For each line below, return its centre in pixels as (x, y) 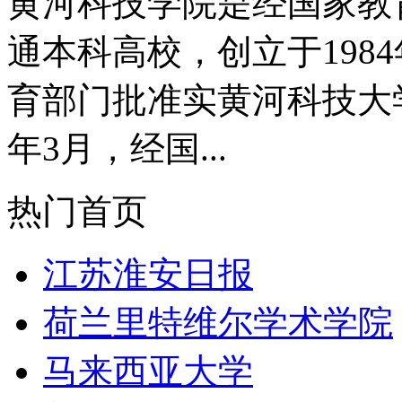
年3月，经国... (117, 148)
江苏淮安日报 (148, 274)
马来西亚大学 (148, 371)
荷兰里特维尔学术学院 (218, 322)
